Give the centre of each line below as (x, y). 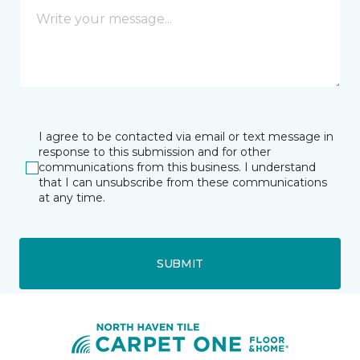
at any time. (72, 198)
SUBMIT (180, 263)
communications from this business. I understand (177, 167)
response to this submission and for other (155, 152)
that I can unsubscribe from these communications (183, 182)
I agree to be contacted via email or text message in (186, 137)
